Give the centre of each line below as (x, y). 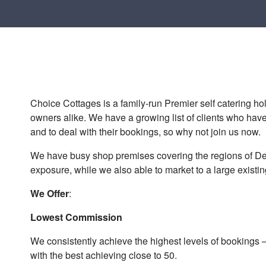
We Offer (50, 193)
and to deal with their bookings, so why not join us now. (146, 132)
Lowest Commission (77, 217)
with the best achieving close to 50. (104, 255)
